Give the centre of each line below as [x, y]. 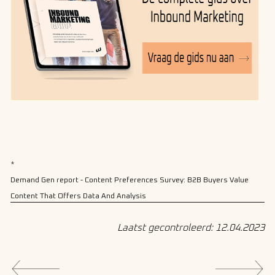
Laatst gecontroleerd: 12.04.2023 [191, 227]
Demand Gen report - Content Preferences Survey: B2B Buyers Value [130, 181]
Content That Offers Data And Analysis [78, 197]
